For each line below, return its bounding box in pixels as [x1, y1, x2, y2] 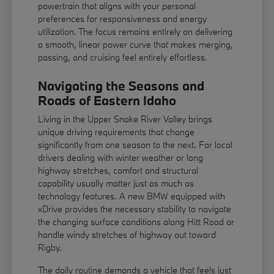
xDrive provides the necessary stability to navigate [38, 203, 232, 215]
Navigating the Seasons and [38, 77, 205, 95]
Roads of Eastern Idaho [38, 92, 177, 109]
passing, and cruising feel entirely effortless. [38, 51, 208, 64]
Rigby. [38, 242, 62, 254]
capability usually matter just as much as [38, 177, 194, 190]
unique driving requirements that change [38, 126, 195, 138]
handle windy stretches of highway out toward [38, 229, 217, 241]
